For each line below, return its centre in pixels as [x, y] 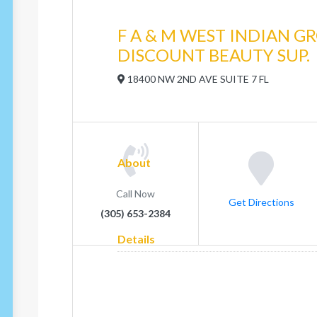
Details [136, 239]
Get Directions [261, 202]
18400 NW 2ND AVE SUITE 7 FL [197, 79]
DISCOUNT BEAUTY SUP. [214, 55]
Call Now [136, 193]
